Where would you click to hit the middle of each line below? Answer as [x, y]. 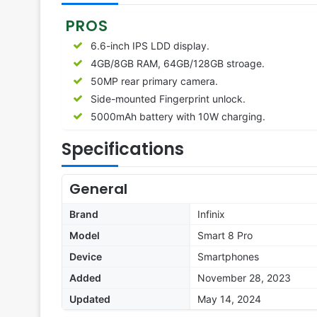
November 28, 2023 [244, 278]
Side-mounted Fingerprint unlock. [168, 99]
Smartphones [228, 257]
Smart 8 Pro [225, 236]
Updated [90, 299]
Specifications [123, 149]
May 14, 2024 [229, 299]
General [98, 189]
